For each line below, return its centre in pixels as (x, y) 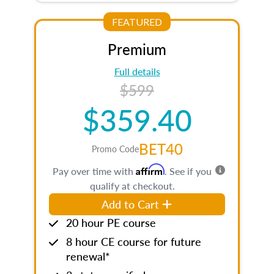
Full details (137, 71)
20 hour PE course (111, 222)
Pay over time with (94, 171)
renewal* (88, 256)
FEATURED (137, 21)
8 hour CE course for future (134, 241)
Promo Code (115, 149)
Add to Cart (131, 204)
